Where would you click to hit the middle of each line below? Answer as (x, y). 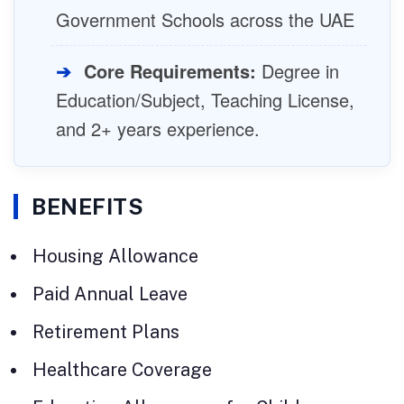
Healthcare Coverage (122, 369)
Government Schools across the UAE (205, 19)
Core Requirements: (170, 70)
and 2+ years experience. (158, 128)
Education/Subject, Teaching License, (205, 99)
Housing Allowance (115, 256)
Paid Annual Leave (110, 294)
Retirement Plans (106, 331)
